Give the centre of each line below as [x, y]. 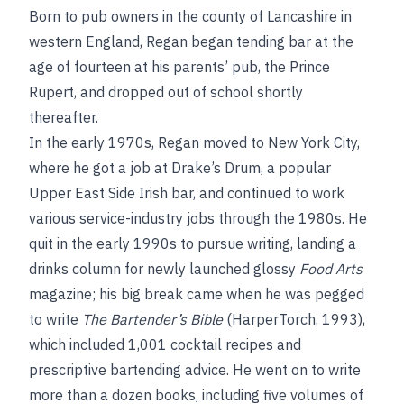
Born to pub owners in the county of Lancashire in [190, 16]
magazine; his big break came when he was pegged [197, 294]
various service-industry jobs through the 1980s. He [198, 218]
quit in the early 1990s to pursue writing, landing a [193, 243]
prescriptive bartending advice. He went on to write [195, 370]
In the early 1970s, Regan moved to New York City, [194, 142]
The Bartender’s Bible [152, 319]
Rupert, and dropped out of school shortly [166, 92]
